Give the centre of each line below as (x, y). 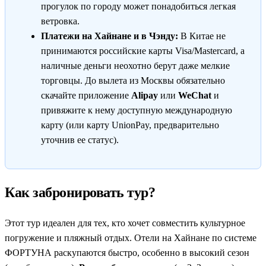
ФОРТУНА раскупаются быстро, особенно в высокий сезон (127, 252)
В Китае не (202, 36)
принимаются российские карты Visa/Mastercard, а (143, 50)
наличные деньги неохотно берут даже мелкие (135, 65)
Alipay (145, 95)
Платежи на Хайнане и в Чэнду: (110, 36)
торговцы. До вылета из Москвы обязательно (133, 80)
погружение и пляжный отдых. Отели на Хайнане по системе (131, 237)
